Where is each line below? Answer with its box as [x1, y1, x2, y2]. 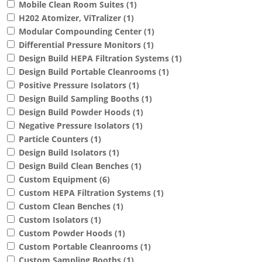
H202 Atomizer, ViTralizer [19, 12, 123, 24]
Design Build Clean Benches [19, 160, 131, 172]
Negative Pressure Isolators [19, 120, 132, 132]
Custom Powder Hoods [19, 227, 115, 239]
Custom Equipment [19, 174, 99, 185]
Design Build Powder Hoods [19, 106, 133, 118]
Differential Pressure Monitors [19, 39, 143, 51]
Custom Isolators [19, 214, 91, 226]
